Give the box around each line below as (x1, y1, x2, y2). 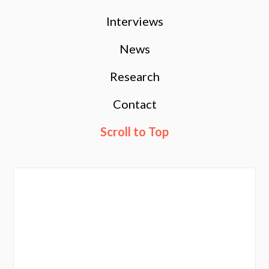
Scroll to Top (100, 124, 169, 139)
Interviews (106, 13, 163, 28)
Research (109, 68, 160, 83)
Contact (112, 96, 157, 111)
